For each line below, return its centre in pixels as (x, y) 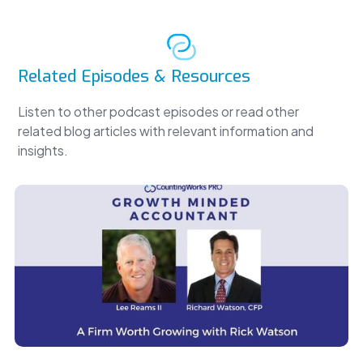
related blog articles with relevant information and (166, 131)
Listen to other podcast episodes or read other (159, 112)
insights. (43, 151)
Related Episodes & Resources (135, 77)
